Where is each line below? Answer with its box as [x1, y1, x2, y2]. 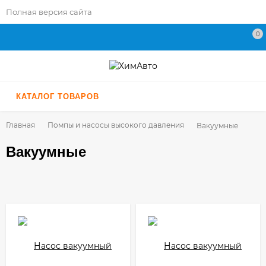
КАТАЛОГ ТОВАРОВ [16, 91, 99, 101]
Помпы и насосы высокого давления [47, 120, 184, 129]
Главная [6, 120, 35, 129]
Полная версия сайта [6, 7, 92, 17]
